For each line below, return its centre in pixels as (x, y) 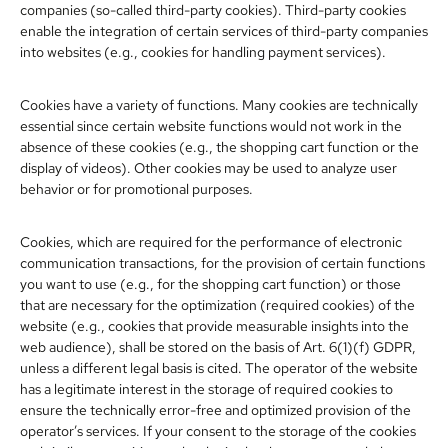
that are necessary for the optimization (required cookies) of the (217, 304)
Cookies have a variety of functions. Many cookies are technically (219, 104)
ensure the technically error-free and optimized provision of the (215, 409)
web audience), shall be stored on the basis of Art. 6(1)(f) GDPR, (218, 346)
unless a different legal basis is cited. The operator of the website (219, 367)
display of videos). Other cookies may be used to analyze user (208, 167)
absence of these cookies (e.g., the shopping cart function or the (219, 146)
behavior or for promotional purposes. (136, 188)
